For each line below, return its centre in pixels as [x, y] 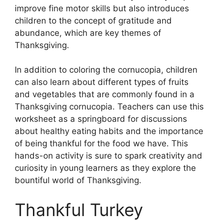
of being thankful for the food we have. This [101, 144]
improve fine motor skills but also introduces [102, 8]
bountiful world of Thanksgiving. [78, 180]
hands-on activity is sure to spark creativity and [109, 156]
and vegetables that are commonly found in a [105, 95]
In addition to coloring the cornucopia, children [106, 70]
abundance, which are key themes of [88, 33]
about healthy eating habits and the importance [109, 131]
